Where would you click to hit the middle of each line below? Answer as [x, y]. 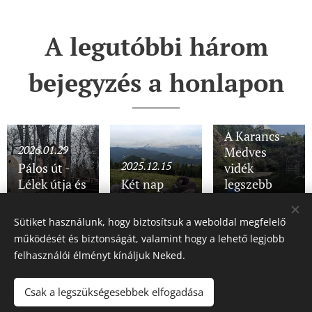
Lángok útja [50, 200]
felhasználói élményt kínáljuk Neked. [100, 255]
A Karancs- [255, 136]
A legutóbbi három [156, 47]
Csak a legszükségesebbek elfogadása [114, 292]
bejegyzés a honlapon [156, 83]
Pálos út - [44, 168]
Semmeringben [163, 200]
